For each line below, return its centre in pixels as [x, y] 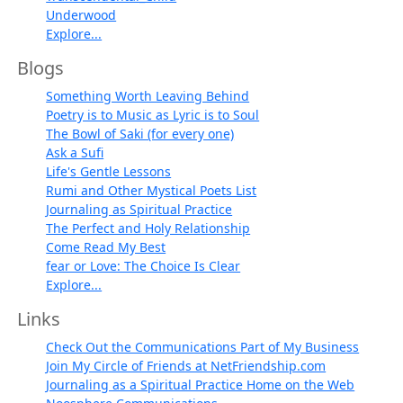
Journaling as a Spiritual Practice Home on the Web [201, 385]
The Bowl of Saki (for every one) [140, 134]
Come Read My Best [106, 247]
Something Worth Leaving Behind [148, 96]
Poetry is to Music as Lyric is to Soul [153, 115]
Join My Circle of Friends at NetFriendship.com [186, 366]
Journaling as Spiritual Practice [139, 210]
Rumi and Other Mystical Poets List [152, 191]
